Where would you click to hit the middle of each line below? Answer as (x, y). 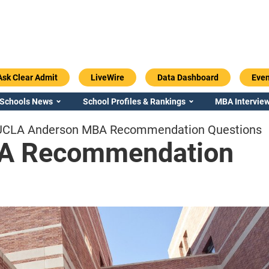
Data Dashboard (188, 77)
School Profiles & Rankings (134, 101)
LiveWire (107, 77)
